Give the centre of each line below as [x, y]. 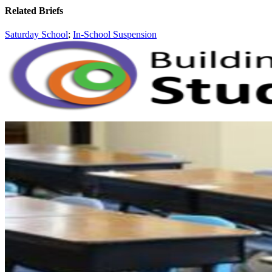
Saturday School [36, 35]
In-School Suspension [115, 35]
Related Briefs [34, 11]
